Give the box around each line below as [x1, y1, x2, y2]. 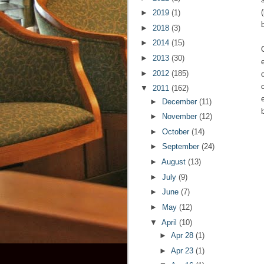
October [161, 127, 192, 136]
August [161, 157, 188, 167]
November [161, 112, 199, 121]
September [161, 142, 202, 151]
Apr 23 [170, 246, 196, 255]
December [161, 97, 199, 106]
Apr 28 [170, 230, 196, 240]
